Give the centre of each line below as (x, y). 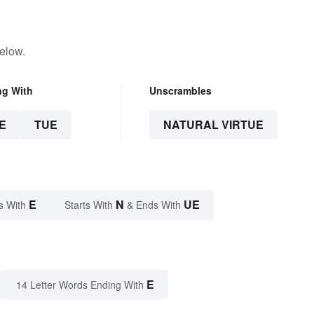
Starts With (90, 205)
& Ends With (154, 205)
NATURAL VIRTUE (213, 125)
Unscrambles (180, 91)
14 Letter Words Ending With (80, 285)
